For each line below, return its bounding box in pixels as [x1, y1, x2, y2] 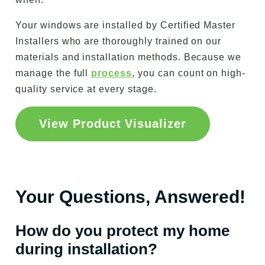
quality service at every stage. [15, 83, 157, 94]
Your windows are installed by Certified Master [15, 20, 236, 30]
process [91, 67, 132, 78]
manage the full [15, 67, 92, 78]
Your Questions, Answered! [15, 186, 245, 206]
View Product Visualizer [39, 117, 187, 130]
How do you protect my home [15, 222, 230, 240]
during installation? [15, 240, 157, 258]
